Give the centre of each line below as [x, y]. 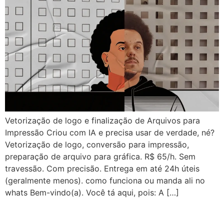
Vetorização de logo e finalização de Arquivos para [102, 120]
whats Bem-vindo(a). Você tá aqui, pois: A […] [92, 192]
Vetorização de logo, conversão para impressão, [97, 144]
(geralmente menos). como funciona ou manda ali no [105, 180]
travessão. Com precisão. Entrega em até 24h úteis [102, 168]
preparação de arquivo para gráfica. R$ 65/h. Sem [100, 156]
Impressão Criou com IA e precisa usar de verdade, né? [110, 132]
